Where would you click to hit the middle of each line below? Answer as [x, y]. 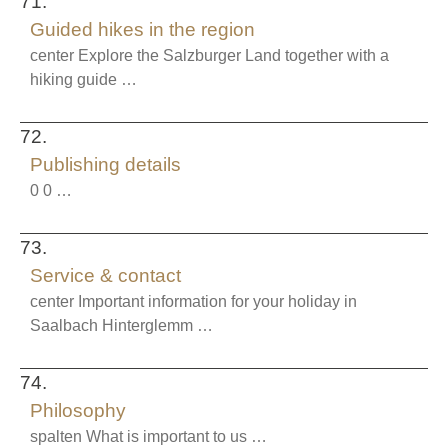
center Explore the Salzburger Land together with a [209, 55]
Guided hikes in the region [142, 29]
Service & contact [105, 275]
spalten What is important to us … [148, 436]
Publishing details [105, 164]
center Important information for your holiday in [193, 301]
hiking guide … [83, 79]
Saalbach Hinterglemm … [121, 325]
